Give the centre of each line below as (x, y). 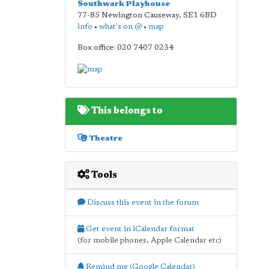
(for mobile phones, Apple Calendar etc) (149, 240)
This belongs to (126, 111)
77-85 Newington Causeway (128, 15)
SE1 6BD (200, 15)
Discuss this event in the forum (142, 202)
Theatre (104, 138)
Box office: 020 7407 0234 (125, 48)
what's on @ (120, 27)
